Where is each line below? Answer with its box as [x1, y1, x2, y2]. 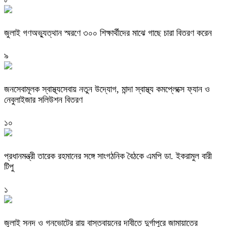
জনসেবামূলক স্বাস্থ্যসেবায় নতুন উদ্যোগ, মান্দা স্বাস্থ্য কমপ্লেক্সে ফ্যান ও [4, 84, 210, 94]
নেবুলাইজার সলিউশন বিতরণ [4, 94, 83, 105]
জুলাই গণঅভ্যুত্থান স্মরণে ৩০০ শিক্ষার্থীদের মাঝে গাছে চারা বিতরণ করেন [4, 27, 212, 38]
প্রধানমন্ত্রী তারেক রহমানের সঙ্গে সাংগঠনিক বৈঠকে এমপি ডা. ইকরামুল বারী [4, 150, 212, 161]
